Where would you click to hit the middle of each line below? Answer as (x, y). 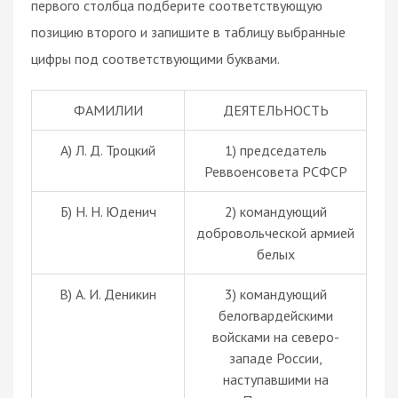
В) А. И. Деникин (108, 294)
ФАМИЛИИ (108, 110)
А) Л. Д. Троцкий (108, 150)
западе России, (275, 358)
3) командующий (275, 294)
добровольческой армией (275, 232)
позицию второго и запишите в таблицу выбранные (188, 32)
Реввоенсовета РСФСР (275, 171)
